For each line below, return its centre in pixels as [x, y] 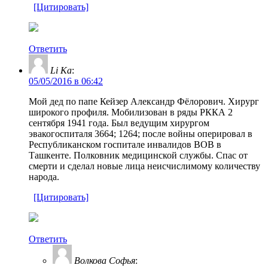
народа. [44, 176]
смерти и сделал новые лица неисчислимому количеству [144, 166]
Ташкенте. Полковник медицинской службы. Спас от [138, 155]
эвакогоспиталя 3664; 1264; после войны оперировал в [141, 133]
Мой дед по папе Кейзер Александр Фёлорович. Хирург [144, 101]
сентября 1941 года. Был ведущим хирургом [119, 123]
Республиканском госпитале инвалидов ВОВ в [125, 144]
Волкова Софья [105, 260]
